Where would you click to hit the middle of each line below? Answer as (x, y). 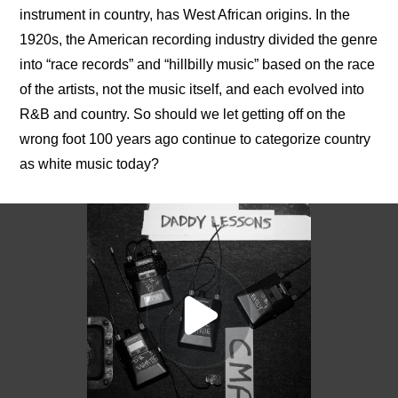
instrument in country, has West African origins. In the (185, 15)
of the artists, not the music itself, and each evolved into (192, 90)
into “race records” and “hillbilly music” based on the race (198, 65)
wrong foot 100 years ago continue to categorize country (195, 139)
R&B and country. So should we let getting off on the (183, 115)
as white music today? (90, 164)
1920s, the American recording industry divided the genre (199, 40)
